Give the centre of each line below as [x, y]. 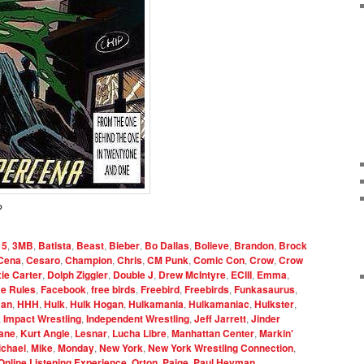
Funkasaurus [264, 289]
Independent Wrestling [138, 318]
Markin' [276, 333]
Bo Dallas [167, 245]
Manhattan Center [213, 333]
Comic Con [219, 260]
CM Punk [168, 260]
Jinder [266, 318]
